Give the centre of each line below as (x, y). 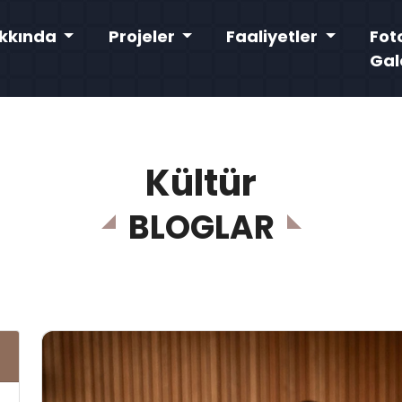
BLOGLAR (201, 227)
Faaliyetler (274, 36)
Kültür (201, 183)
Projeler (143, 36)
